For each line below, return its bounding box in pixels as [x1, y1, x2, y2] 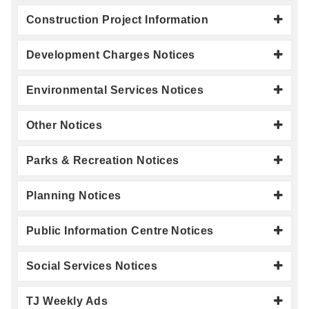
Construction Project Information [26, 13, 209, 26]
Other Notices [26, 119, 103, 131]
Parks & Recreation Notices [26, 154, 179, 166]
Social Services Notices [26, 259, 158, 272]
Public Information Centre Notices [26, 224, 214, 237]
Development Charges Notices [26, 48, 195, 61]
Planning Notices [26, 189, 121, 201]
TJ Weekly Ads [26, 295, 108, 307]
